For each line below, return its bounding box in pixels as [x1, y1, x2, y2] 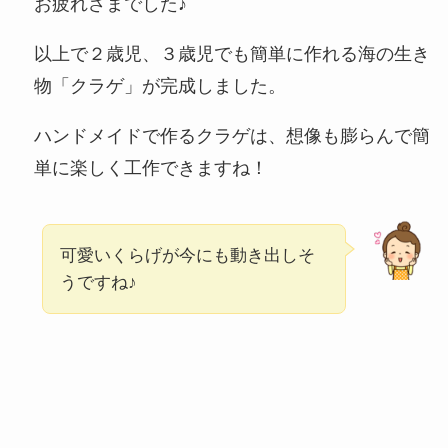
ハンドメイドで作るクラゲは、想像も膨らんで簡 [33, 125, 430, 146]
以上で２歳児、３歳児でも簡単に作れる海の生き [33, 44, 430, 65]
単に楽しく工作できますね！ [33, 157, 268, 178]
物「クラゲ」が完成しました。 [33, 76, 286, 97]
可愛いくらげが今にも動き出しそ [59, 245, 315, 265]
